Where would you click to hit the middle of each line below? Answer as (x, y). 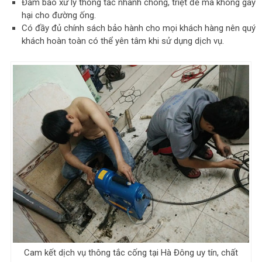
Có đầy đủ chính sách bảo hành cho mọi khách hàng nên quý (139, 28)
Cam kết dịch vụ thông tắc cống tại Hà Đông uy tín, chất (131, 252)
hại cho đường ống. (59, 15)
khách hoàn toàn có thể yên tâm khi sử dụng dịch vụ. (123, 41)
